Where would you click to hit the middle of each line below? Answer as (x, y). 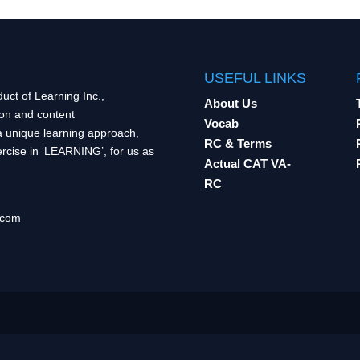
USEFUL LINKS (255, 78)
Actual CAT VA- (247, 164)
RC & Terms (237, 143)
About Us (230, 103)
